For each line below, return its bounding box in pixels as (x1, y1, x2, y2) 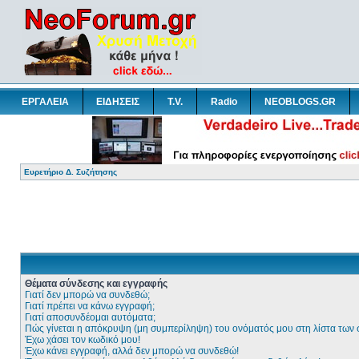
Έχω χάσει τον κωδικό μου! (25, 334, 140, 345)
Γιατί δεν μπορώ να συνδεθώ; (25, 289, 150, 301)
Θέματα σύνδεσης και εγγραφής (25, 278, 167, 289)
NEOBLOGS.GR (264, 95, 337, 107)
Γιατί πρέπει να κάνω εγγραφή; (25, 301, 155, 312)
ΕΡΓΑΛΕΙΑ (21, 95, 69, 107)
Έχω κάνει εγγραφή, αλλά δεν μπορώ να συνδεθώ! (25, 345, 239, 357)
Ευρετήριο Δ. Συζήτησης (24, 167, 117, 176)
